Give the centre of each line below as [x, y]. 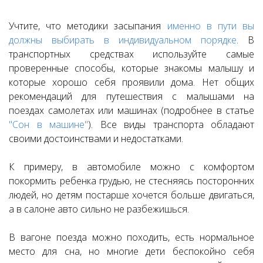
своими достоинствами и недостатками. [97, 139]
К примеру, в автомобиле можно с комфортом [131, 167]
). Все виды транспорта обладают [171, 125]
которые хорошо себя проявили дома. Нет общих [131, 82]
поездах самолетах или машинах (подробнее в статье [131, 111]
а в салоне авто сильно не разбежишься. [100, 209]
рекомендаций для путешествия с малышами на [131, 97]
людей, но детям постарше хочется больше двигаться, [131, 195]
